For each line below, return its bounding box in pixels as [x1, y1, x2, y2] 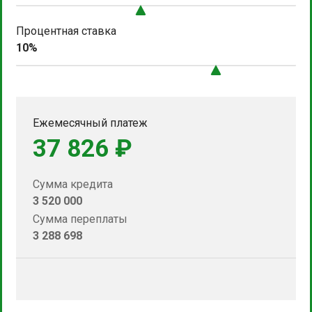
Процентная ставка [16, 24, 116, 38]
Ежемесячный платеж [33, 116, 148, 130]
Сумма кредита [33, 177, 113, 191]
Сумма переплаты [33, 212, 127, 226]
